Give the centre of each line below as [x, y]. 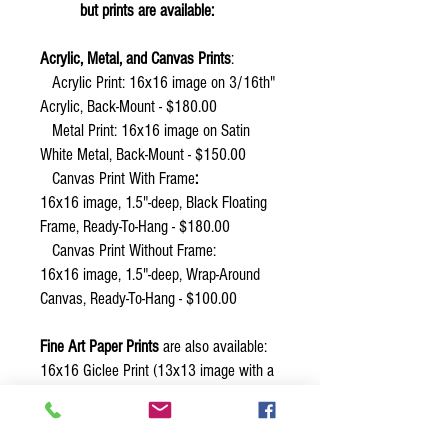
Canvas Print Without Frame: [128, 250]
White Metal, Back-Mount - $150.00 [145, 154]
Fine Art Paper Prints [99, 346]
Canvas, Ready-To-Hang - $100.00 [138, 298]
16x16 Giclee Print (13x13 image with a [157, 370]
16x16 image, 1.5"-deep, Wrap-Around [150, 274]
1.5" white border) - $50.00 [118, 394]
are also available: [213, 346]
